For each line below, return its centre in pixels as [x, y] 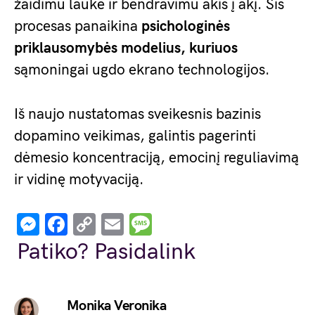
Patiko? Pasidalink [106, 252]
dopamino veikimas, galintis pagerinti [135, 136]
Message [195, 224]
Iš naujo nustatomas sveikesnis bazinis [137, 114]
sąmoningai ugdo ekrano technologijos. [142, 70]
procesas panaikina [78, 26]
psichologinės [186, 26]
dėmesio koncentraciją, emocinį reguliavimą [156, 158]
